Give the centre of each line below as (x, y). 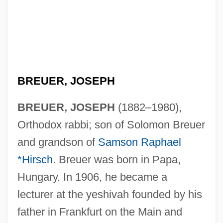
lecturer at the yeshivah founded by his (110, 194)
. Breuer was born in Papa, (116, 159)
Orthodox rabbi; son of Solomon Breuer (111, 124)
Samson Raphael (139, 142)
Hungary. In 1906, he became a (92, 177)
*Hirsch (35, 159)
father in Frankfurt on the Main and (100, 212)
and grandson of (57, 142)
